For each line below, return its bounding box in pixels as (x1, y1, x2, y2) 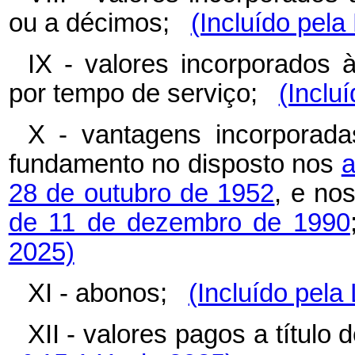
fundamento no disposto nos (8, 150, 342, 179)
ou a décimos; (8, 9, 191, 38)
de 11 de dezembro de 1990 (8, 208, 350, 238)
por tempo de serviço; (8, 79, 279, 109)
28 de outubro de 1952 (8, 179, 275, 208)
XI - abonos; (27, 279, 189, 308)
